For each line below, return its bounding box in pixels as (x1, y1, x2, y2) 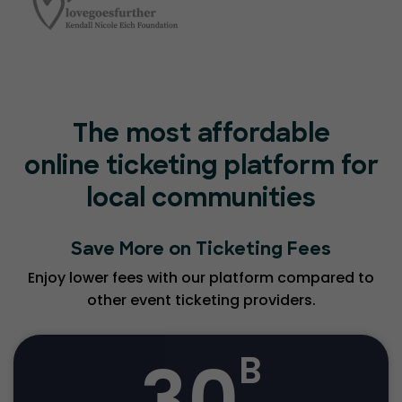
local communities (86, 188, 316, 214)
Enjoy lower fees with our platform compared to (28, 267, 374, 289)
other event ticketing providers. (86, 290, 316, 311)
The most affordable (72, 123, 330, 149)
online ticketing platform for (23, 155, 379, 181)
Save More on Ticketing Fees (71, 241, 331, 260)
